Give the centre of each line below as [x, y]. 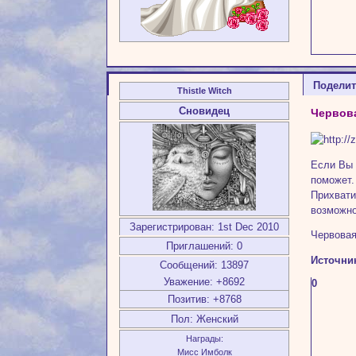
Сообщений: [189, 265]
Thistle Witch [204, 90]
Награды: [204, 338]
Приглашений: [200, 246]
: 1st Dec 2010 [246, 226]
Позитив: [188, 299]
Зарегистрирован [171, 226]
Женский [215, 319]
